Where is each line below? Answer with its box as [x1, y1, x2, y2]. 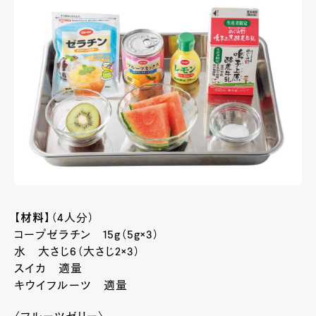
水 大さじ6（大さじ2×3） [14, 247, 140, 259]
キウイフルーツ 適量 [14, 281, 128, 293]
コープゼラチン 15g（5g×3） [14, 230, 159, 242]
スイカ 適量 [14, 264, 83, 276]
